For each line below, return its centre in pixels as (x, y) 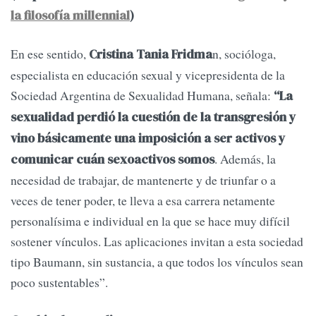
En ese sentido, (50, 53)
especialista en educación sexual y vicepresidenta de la (148, 74)
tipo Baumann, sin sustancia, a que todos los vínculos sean (157, 261)
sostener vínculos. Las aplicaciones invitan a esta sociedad (157, 241)
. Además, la (245, 158)
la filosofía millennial (70, 16)
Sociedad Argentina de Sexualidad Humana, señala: (141, 95)
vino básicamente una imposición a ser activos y (148, 138)
